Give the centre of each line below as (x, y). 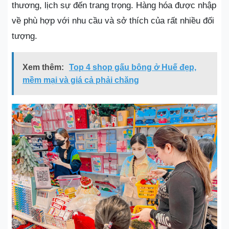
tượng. (25, 36)
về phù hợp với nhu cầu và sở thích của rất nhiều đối (113, 20)
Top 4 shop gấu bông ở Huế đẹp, (133, 67)
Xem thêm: (43, 67)
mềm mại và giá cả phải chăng (81, 80)
